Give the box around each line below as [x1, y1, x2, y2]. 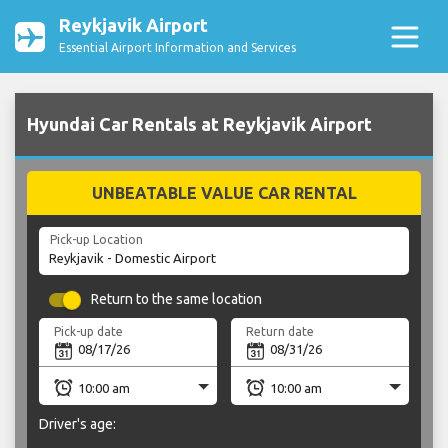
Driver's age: [39, 415, 116, 432]
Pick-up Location [49, 233, 143, 247]
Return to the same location [91, 291, 263, 308]
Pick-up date [54, 324, 124, 338]
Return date [246, 324, 315, 338]
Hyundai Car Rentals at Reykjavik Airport [27, 114, 372, 135]
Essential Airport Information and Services [59, 41, 296, 54]
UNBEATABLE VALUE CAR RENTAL [91, 184, 357, 203]
